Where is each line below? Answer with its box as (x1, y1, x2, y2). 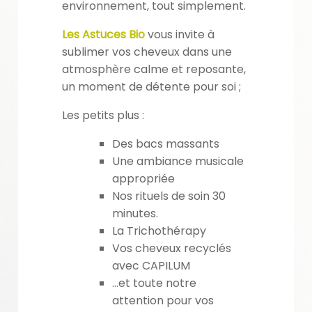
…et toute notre (111, 275, 196, 292)
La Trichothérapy (111, 223, 206, 240)
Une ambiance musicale (111, 153, 244, 170)
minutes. (111, 205, 158, 222)
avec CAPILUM (111, 258, 190, 274)
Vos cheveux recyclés (111, 240, 231, 257)
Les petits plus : (61, 107, 144, 124)
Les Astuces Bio (61, 26, 145, 43)
